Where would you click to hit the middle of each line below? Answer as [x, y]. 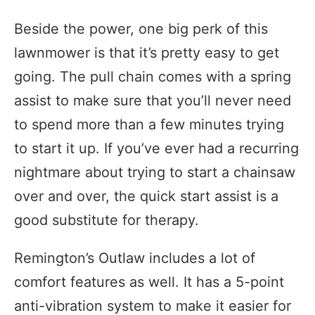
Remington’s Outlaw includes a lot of [135, 258]
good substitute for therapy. [107, 220]
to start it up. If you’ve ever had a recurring [156, 149]
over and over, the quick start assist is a [146, 197]
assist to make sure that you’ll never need [153, 101]
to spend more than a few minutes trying [149, 125]
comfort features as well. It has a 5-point [149, 282]
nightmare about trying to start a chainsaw [155, 173]
